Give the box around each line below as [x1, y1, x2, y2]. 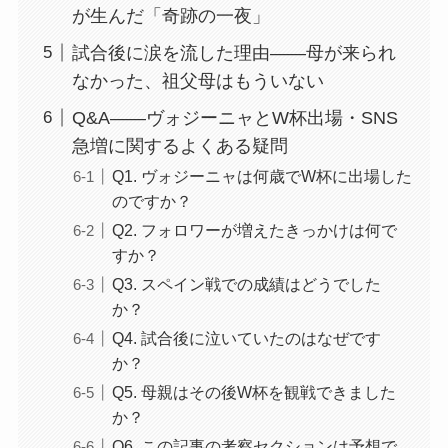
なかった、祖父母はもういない [71, 70, 324, 91]
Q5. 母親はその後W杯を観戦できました [111, 382, 396, 401]
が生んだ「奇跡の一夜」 [71, 5, 270, 26]
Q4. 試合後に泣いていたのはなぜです [111, 328, 381, 347]
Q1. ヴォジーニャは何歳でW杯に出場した [111, 166, 412, 185]
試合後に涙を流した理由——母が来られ [71, 42, 396, 63]
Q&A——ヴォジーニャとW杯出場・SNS [71, 107, 398, 128]
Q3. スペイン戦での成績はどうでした [111, 274, 381, 293]
